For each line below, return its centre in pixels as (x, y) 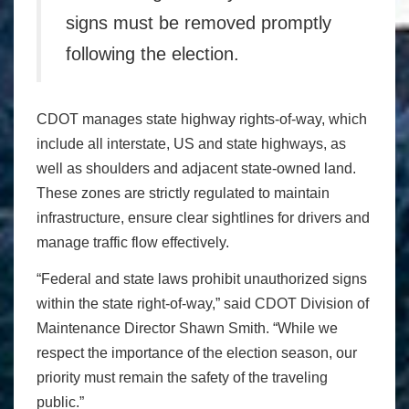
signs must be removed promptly (199, 23)
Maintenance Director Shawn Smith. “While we (187, 329)
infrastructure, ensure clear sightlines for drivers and (203, 217)
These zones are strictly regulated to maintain (183, 193)
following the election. (152, 54)
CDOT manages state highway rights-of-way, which (202, 119)
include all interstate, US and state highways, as (191, 143)
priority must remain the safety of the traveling (182, 378)
